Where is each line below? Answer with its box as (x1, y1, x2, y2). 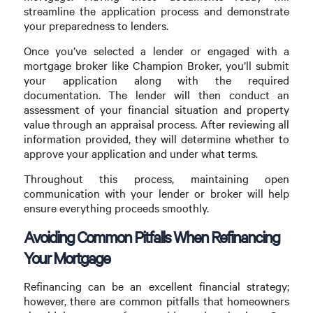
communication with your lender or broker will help (23, 186, 290, 201)
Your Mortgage (23, 247, 110, 268)
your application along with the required (23, 73, 290, 88)
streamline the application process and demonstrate (23, 3, 290, 18)
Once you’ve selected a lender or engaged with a (23, 43, 290, 59)
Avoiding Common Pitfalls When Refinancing (23, 226, 279, 247)
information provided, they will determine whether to (23, 131, 290, 147)
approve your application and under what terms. (23, 146, 258, 161)
